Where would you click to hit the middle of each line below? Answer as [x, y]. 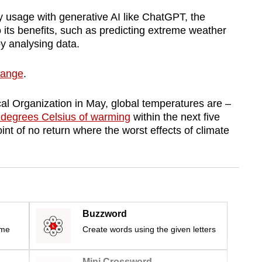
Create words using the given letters [149, 230]
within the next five [175, 117]
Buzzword [105, 214]
